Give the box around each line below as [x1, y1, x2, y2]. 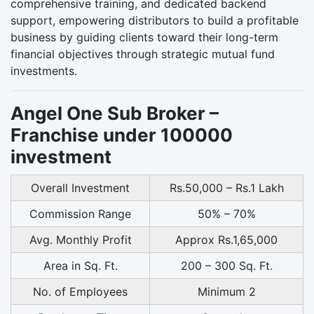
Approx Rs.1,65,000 [175, 232, 278, 247]
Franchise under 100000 [11, 123, 233, 146]
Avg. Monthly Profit [29, 232, 132, 247]
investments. [11, 63, 77, 78]
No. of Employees [33, 284, 128, 299]
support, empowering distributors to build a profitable [11, 13, 299, 27]
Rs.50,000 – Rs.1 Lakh [169, 180, 284, 195]
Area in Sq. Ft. [43, 258, 118, 273]
